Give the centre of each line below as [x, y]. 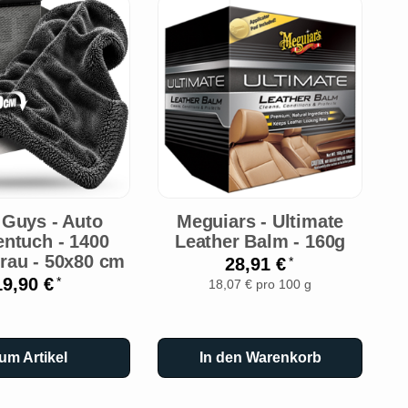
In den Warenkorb [260, 358]
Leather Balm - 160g [260, 242]
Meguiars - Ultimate [260, 222]
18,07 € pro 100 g [260, 285]
